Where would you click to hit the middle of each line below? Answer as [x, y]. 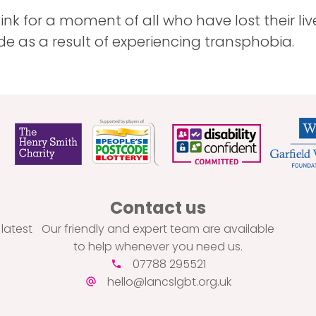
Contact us [158, 208]
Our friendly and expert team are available [158, 229]
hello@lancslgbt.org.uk [169, 282]
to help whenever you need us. [158, 247]
